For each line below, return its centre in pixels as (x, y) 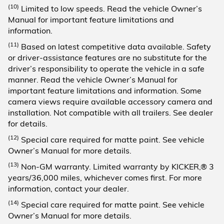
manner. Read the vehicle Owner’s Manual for (93, 79)
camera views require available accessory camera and (110, 101)
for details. (28, 123)
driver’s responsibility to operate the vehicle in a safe (106, 68)
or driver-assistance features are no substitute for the (107, 57)
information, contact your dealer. (68, 188)
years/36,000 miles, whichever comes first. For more (105, 177)
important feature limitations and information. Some (105, 90)
